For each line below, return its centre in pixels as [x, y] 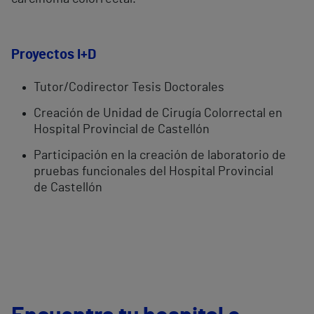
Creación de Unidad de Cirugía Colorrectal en [158, 114]
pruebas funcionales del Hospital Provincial [153, 172]
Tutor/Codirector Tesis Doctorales [129, 88]
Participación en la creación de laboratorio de [160, 156]
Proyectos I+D [54, 55]
